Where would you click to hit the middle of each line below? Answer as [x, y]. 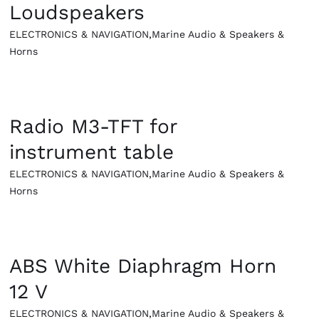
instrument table [92, 152]
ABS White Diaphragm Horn [143, 266]
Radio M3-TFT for [93, 127]
